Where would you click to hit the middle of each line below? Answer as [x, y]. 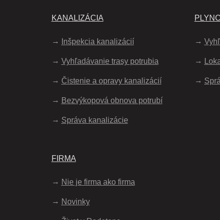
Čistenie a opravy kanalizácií [111, 81]
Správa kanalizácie [95, 120]
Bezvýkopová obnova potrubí [112, 100]
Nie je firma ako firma [98, 182]
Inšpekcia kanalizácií [97, 41]
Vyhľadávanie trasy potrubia [110, 61]
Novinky [75, 201]
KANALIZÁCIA [77, 18]
